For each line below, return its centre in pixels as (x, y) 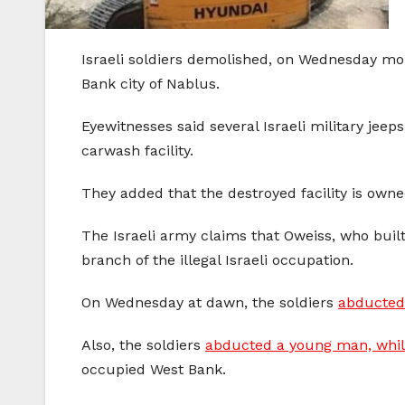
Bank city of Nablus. (151, 84)
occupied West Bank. (154, 370)
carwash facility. (137, 151)
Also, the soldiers (143, 345)
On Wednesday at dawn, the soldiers (210, 303)
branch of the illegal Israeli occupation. (217, 260)
